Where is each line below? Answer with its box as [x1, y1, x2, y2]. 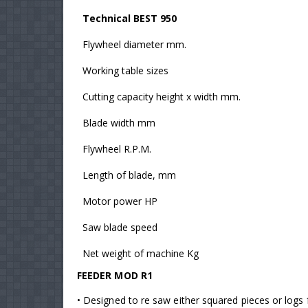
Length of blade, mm [82, 168, 176, 182]
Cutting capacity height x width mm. [82, 90, 241, 104]
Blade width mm [82, 116, 155, 130]
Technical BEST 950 [82, 12, 177, 25]
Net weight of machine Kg [82, 247, 199, 261]
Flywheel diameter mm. [82, 38, 186, 52]
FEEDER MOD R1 [77, 269, 153, 283]
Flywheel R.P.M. [82, 142, 151, 156]
